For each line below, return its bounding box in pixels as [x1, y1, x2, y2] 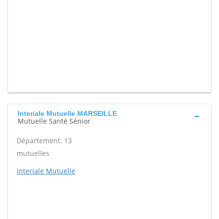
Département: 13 [17, 136, 72, 146]
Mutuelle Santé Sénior [18, 116, 90, 126]
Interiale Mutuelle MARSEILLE [18, 109, 117, 118]
